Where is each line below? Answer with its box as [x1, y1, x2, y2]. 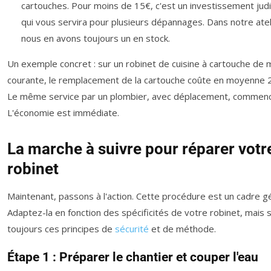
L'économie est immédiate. [7, 106, 119, 119]
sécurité [115, 223, 149, 235]
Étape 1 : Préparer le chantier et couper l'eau [7, 250, 258, 265]
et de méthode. [149, 223, 216, 235]
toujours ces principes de [7, 223, 115, 235]
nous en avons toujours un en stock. [21, 32, 170, 45]
